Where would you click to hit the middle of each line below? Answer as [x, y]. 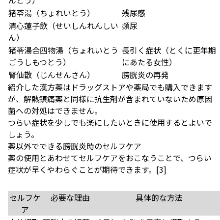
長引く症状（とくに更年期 [169, 50]
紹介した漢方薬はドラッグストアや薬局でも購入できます [110, 87]
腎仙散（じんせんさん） [52, 75]
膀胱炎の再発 [145, 75]
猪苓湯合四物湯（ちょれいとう [63, 50]
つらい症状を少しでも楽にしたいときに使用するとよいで [110, 122]
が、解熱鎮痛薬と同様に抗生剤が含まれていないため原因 [110, 99]
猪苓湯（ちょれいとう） [52, 13]
